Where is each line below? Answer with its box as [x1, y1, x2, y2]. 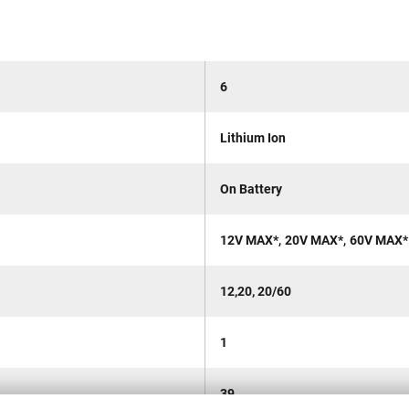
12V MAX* [220, 233, 278, 248]
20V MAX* [285, 233, 343, 248]
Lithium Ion [220, 131, 286, 146]
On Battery [220, 182, 282, 197]
